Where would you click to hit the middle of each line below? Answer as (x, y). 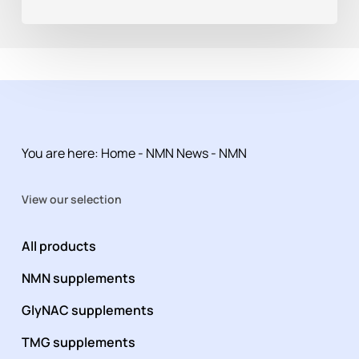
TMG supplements (78, 343)
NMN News (177, 153)
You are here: (60, 153)
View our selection (71, 200)
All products (58, 246)
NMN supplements (78, 278)
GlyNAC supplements (87, 311)
